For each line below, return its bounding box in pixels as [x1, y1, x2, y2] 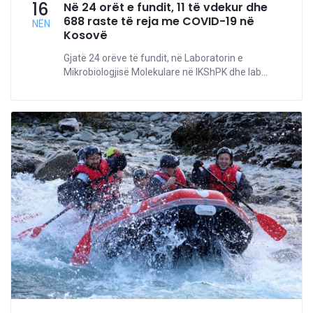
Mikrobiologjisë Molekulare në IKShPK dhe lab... [64, 66, 268, 78]
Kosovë [64, 27, 108, 43]
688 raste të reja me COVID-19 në [64, 13, 254, 29]
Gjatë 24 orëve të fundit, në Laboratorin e [64, 52, 243, 64]
